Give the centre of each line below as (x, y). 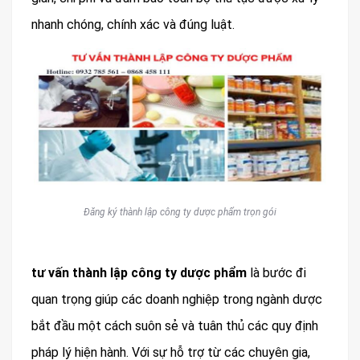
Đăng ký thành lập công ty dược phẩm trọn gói (180, 212)
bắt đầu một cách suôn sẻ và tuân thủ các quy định (175, 325)
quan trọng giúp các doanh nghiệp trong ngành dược (177, 299)
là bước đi (276, 272)
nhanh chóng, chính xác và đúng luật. (133, 24)
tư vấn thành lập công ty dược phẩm (139, 272)
